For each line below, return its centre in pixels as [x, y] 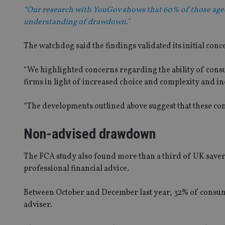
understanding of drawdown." [77, 22]
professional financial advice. [76, 168]
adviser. [38, 205]
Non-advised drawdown [90, 134]
